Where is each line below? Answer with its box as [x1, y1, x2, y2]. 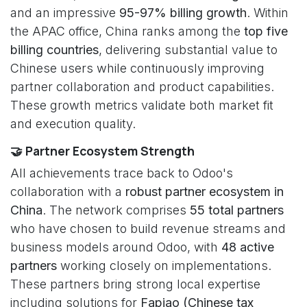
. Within [247, 5, 288, 20]
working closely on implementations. [57, 258, 271, 273]
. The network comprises [42, 203, 190, 217]
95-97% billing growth [119, 5, 247, 20]
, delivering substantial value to [99, 42, 278, 57]
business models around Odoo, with [10, 240, 221, 254]
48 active [221, 240, 274, 254]
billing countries [10, 42, 99, 57]
